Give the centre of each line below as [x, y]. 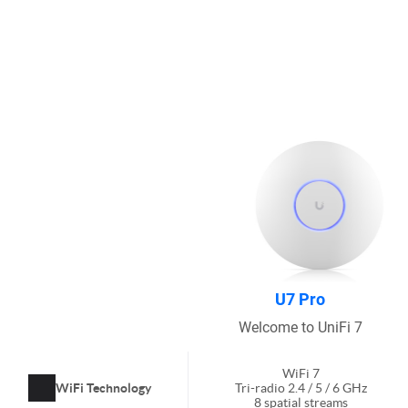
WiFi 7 [301, 373]
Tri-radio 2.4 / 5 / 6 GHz [301, 388]
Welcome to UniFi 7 [300, 327]
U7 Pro [300, 299]
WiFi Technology [103, 388]
